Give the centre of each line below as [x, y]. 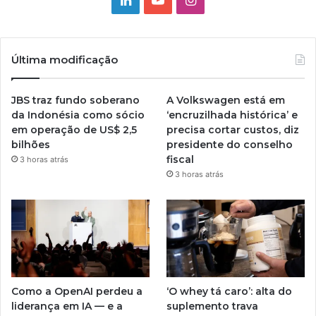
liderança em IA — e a [67, 306]
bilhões [31, 144]
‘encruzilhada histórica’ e [232, 115]
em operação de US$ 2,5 [74, 129]
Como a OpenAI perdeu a [77, 291]
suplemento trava [213, 306]
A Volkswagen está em [226, 100]
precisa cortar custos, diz [233, 129]
